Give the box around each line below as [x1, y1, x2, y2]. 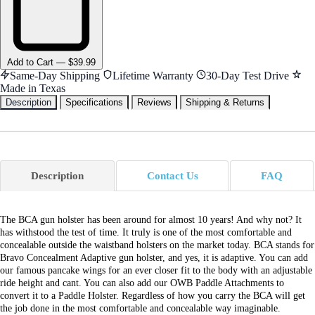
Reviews [137, 96, 172, 108]
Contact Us [146, 169, 198, 181]
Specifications [65, 96, 123, 108]
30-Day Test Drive [206, 69, 289, 82]
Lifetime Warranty [112, 69, 193, 82]
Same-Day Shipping [10, 69, 100, 82]
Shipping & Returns [186, 96, 264, 108]
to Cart [23, 56, 53, 67]
